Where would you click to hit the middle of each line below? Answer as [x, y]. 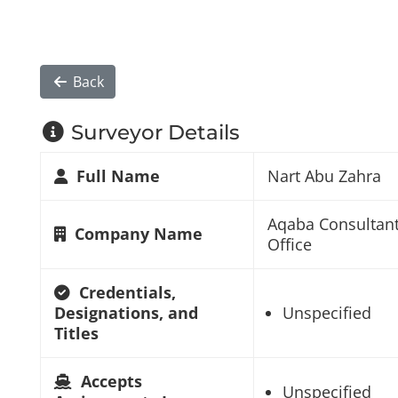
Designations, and [126, 312]
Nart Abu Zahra [324, 175]
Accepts [111, 381]
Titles [76, 333]
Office [289, 244]
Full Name [118, 175]
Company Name [138, 233]
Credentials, [127, 292]
